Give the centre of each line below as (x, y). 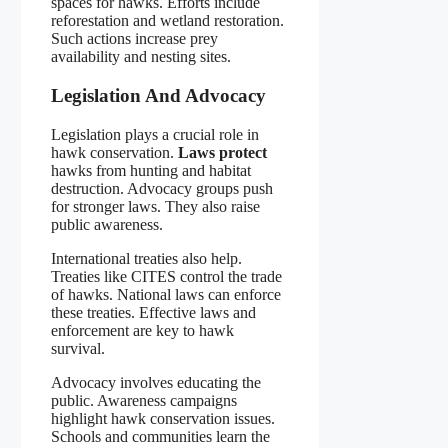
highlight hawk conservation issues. (163, 418)
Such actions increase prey (134, 39)
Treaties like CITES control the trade (166, 276)
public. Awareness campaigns (144, 400)
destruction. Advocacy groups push (162, 188)
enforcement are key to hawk (142, 330)
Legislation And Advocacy (158, 95)
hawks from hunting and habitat (151, 170)
